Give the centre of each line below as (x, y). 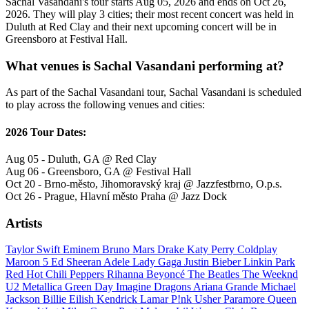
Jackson (24, 299)
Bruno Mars (130, 250)
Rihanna (127, 275)
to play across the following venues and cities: (105, 105)
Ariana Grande (227, 287)
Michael (278, 287)
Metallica (43, 287)
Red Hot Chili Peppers (56, 275)
